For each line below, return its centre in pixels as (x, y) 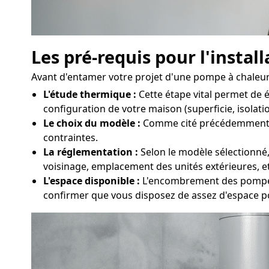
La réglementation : (91, 152)
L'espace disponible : (92, 181)
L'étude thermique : (90, 95)
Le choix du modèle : (92, 123)
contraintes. (71, 138)
